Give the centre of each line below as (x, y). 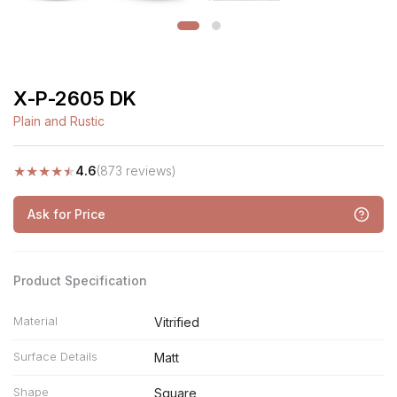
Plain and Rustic (59, 121)
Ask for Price (66, 214)
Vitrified (176, 322)
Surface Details (55, 356)
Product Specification (80, 280)
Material (35, 321)
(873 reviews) (136, 171)
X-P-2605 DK (75, 98)
